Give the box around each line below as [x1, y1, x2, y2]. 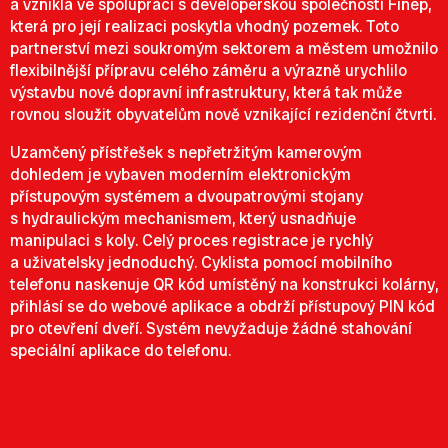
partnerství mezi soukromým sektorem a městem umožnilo [10, 38, 438, 59]
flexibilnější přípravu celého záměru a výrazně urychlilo [10, 60, 407, 81]
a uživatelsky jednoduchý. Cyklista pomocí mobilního [10, 252, 392, 273]
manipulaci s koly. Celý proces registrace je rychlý [10, 230, 373, 251]
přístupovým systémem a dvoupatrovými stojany [10, 186, 363, 207]
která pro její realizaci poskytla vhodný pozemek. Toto [10, 16, 399, 37]
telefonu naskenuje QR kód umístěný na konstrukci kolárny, [10, 274, 438, 295]
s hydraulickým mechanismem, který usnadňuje [10, 208, 356, 229]
